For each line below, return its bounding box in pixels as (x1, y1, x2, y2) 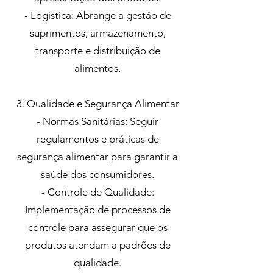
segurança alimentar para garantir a (17, 151, 178, 163)
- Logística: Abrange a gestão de (24, 9, 171, 21)
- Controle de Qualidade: (41, 186, 154, 198)
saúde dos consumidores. (41, 168, 154, 180)
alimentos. (74, 62, 121, 74)
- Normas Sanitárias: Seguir (37, 115, 158, 127)
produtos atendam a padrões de (24, 239, 171, 251)
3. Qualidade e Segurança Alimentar (16, 97, 179, 110)
